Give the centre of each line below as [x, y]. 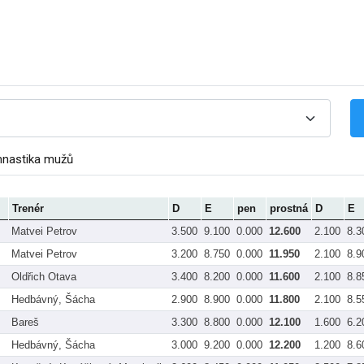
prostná [289, 208]
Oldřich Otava [44, 276]
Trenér [28, 208]
